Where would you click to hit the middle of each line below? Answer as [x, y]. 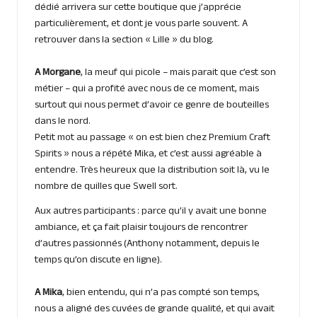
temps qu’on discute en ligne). [98, 261]
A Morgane [58, 73]
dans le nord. [63, 122]
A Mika [48, 293]
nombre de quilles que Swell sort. [106, 187]
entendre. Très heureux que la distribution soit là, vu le [152, 171]
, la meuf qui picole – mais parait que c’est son [178, 73]
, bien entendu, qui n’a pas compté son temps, [161, 293]
